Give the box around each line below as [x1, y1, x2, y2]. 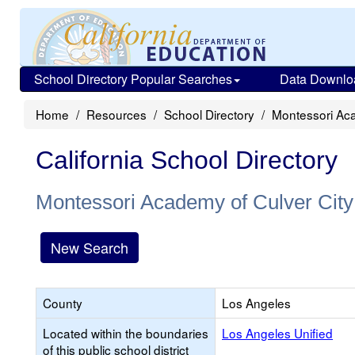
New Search [51, 237, 128, 258]
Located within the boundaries [43, 324, 208, 342]
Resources [86, 105, 147, 123]
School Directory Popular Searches [34, 70, 232, 88]
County [43, 294, 82, 311]
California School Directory [36, 146, 338, 174]
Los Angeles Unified [222, 324, 333, 342]
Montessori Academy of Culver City [36, 190, 353, 214]
